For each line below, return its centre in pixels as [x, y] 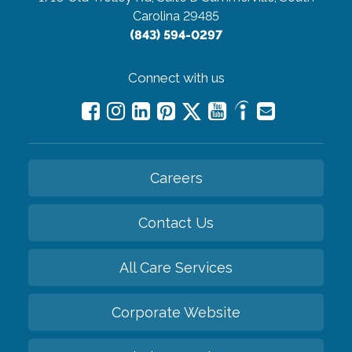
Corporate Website [176, 312]
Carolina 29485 [176, 16]
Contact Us [176, 222]
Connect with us [176, 77]
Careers [176, 178]
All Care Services [176, 267]
